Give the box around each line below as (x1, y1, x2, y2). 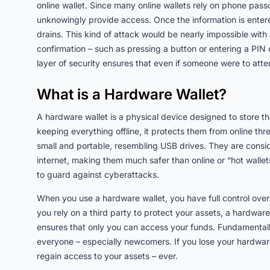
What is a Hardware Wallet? (37, 86, 227, 103)
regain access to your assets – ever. (37, 251, 178, 261)
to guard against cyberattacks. (37, 169, 159, 180)
